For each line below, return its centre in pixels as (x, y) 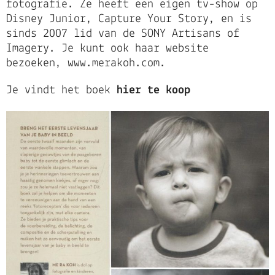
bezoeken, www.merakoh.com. (86, 64)
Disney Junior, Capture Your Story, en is (129, 19)
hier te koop (153, 91)
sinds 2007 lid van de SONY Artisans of (123, 34)
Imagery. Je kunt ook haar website (107, 49)
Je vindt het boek (61, 91)
